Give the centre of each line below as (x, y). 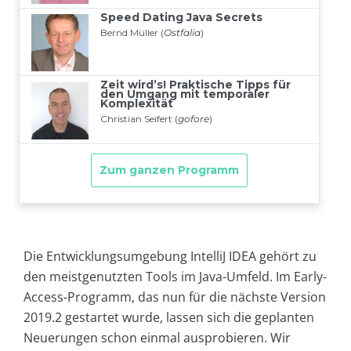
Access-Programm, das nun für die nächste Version (175, 297)
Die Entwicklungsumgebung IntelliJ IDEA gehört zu (170, 257)
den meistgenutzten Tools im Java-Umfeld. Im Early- (175, 277)
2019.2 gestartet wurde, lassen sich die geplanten (169, 318)
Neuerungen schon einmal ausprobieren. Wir (157, 338)
